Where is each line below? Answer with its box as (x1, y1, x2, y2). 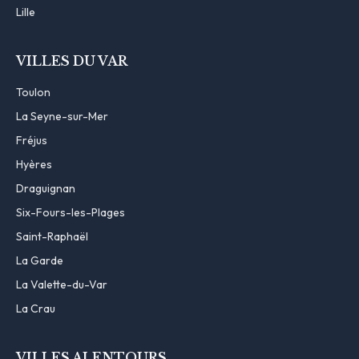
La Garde (16, 252, 63, 268)
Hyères (16, 156, 52, 171)
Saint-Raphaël (16, 228, 88, 244)
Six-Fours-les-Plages (16, 204, 125, 220)
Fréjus (16, 132, 47, 147)
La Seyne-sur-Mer (16, 108, 108, 123)
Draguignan (16, 180, 75, 196)
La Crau (16, 301, 55, 316)
